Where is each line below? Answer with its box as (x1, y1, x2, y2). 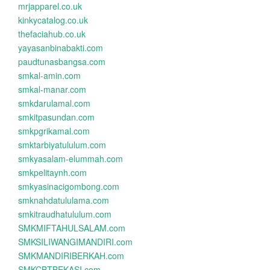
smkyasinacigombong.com (18, 180, 119, 192)
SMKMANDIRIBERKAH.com (18, 250, 124, 262)
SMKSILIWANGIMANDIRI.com (18, 236, 133, 248)
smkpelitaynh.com (18, 166, 87, 178)
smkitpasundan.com (18, 111, 95, 123)
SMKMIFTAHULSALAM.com (18, 222, 125, 234)
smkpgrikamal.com (18, 125, 90, 137)
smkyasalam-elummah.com (18, 152, 123, 165)
